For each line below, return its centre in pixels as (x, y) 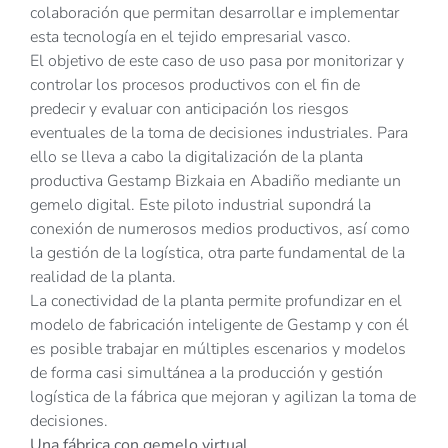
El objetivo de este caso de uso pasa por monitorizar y (217, 61)
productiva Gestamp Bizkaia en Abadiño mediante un (215, 181)
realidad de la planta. (103, 277)
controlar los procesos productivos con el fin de (195, 85)
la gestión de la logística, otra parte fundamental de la (217, 253)
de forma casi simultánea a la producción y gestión (206, 373)
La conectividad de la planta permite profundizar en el (216, 301)
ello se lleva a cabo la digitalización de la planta (196, 157)
